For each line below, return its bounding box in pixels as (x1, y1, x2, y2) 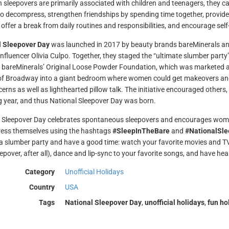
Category (25, 168, 55, 176)
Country (29, 183, 55, 191)
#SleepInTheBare (112, 127, 170, 135)
